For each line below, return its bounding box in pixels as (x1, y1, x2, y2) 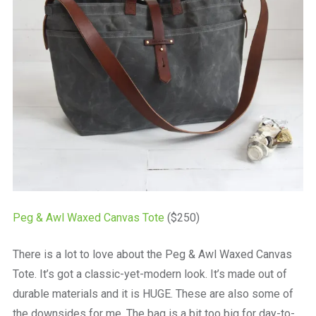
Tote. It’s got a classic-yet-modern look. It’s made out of (12, 267, 287, 281)
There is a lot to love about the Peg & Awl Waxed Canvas (12, 247, 292, 261)
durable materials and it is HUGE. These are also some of (12, 286, 293, 300)
